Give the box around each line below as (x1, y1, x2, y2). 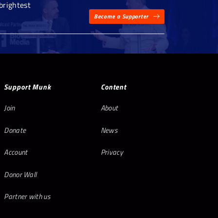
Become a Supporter (94, 12, 148, 21)
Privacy (100, 146, 124, 158)
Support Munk (4, 81, 52, 92)
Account (4, 146, 28, 158)
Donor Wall (4, 168, 37, 180)
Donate (4, 124, 26, 136)
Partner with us (4, 191, 51, 202)
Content (100, 81, 127, 92)
